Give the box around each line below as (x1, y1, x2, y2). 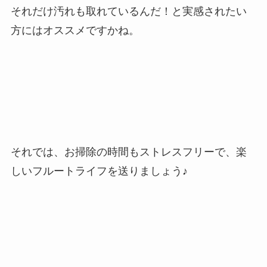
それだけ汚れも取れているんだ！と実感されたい (10, 5, 247, 18)
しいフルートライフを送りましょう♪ (10, 164, 188, 177)
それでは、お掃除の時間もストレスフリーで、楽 (10, 145, 247, 158)
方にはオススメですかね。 (10, 24, 139, 37)
